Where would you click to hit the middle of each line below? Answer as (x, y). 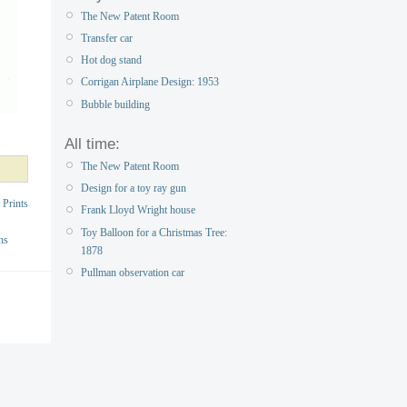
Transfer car (107, 39)
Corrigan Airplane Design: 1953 (150, 82)
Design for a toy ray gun (134, 189)
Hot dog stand (111, 60)
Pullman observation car (133, 272)
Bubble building (115, 104)
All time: (92, 144)
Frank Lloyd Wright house (138, 210)
